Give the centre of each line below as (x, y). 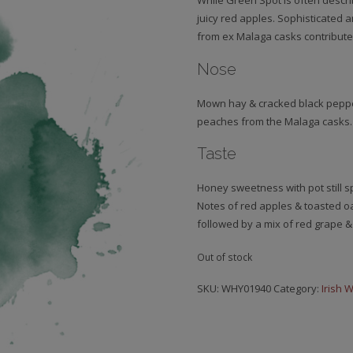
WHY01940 (247, 288)
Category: (298, 288)
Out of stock (225, 257)
